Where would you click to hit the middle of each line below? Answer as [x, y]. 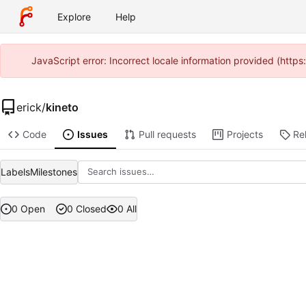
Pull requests [167, 135]
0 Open [28, 209]
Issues [92, 135]
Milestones [54, 171]
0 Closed [86, 209]
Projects [245, 135]
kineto [62, 107]
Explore [74, 16]
